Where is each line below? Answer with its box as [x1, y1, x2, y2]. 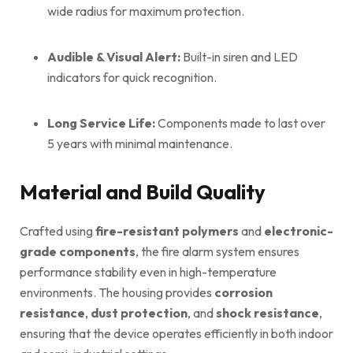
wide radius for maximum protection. [47, 2, 244, 19]
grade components [20, 243, 136, 259]
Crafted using [20, 222, 95, 239]
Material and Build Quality [20, 178, 266, 205]
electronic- [264, 222, 333, 239]
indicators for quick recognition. [47, 69, 217, 85]
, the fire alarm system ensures [136, 243, 299, 259]
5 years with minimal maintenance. [47, 135, 232, 151]
